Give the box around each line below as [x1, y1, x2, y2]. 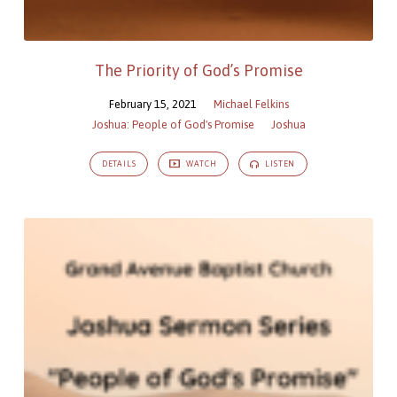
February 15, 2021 [108, 97, 197, 111]
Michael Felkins [213, 97, 289, 111]
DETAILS [101, 160, 136, 169]
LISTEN [262, 160, 296, 169]
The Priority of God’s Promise [94, 60, 303, 80]
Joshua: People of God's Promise [91, 117, 254, 131]
